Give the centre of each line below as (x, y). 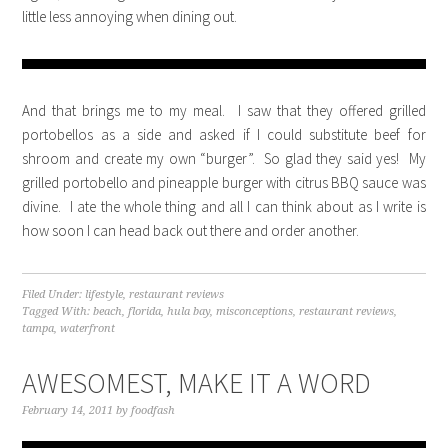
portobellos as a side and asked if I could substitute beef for (224, 134)
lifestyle (104, 294)
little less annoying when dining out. (130, 16)
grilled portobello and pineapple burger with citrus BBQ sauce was (224, 182)
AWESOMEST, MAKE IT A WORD (197, 383)
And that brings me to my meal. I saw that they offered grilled (224, 110)
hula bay (189, 311)
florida (145, 311)
